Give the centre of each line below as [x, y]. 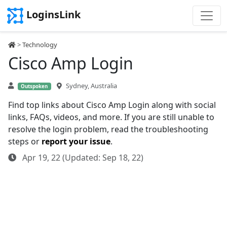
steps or [25, 141]
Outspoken [34, 86]
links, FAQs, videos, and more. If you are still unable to [111, 117]
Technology [40, 45]
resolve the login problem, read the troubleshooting [108, 129]
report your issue [76, 141]
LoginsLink [53, 15]
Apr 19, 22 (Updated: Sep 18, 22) [82, 158]
